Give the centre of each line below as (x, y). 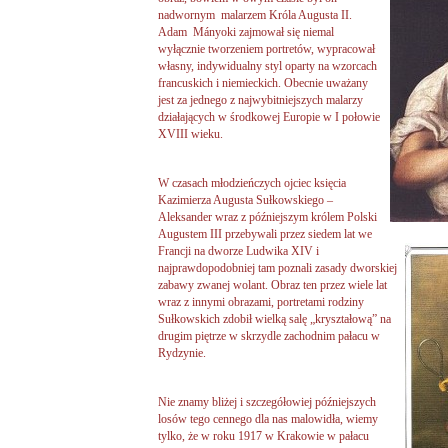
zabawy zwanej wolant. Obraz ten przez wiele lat (272, 284)
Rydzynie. (182, 352)
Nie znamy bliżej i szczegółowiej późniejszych (267, 401)
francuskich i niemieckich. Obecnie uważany (263, 82)
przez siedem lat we (324, 233)
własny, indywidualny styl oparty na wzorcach (267, 65)
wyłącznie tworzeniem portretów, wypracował (266, 48)
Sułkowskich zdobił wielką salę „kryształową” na (274, 318)
